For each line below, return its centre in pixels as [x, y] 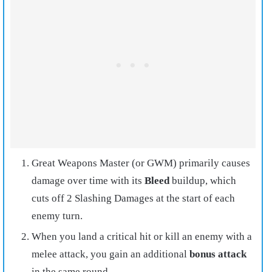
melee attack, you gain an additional [110, 254]
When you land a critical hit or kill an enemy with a [142, 236]
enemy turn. [57, 216]
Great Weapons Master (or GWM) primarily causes [141, 163]
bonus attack [218, 254]
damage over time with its [88, 180]
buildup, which [203, 180]
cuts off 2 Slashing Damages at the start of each [133, 198]
